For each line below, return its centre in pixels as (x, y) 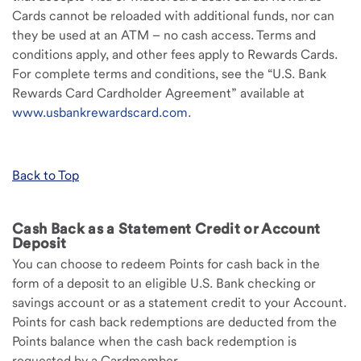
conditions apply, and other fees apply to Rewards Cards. (175, 54)
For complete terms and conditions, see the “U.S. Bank (169, 74)
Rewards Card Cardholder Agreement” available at (158, 93)
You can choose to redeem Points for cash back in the (166, 264)
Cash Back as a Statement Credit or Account (166, 228)
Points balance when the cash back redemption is (154, 341)
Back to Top (46, 175)
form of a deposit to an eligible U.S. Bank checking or (164, 283)
